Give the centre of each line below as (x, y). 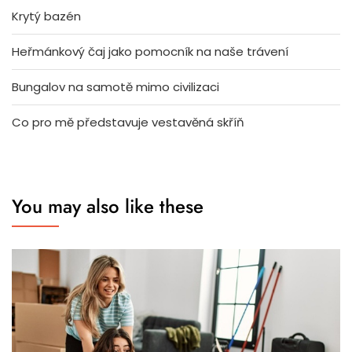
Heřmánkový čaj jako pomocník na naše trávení (150, 52)
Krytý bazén (46, 16)
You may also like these (108, 207)
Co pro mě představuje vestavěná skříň (128, 123)
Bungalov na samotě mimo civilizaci (115, 87)
